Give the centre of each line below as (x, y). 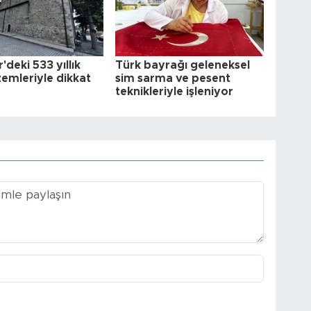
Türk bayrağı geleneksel (183, 66)
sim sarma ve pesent (173, 79)
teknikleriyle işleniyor (175, 92)
